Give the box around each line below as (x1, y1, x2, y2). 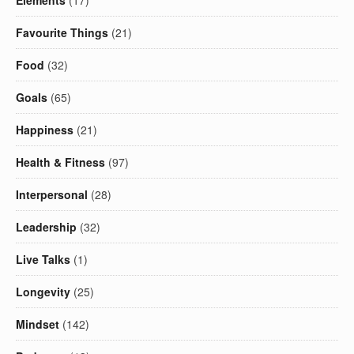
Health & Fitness (16, 154, 105, 171)
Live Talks (16, 251, 70, 268)
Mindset (16, 316, 59, 333)
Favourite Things (16, 24, 108, 41)
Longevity (16, 284, 70, 300)
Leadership (16, 219, 77, 235)
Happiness (16, 122, 73, 138)
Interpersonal (16, 186, 88, 203)
